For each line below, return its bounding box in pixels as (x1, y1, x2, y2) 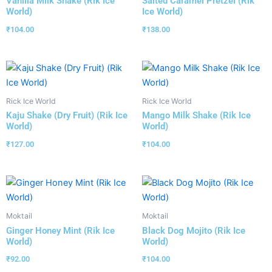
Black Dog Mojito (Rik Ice (142, 225, 245, 236)
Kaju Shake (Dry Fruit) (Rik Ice (6, 110, 127, 121)
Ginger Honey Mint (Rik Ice (6, 225, 115, 236)
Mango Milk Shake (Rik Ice (142, 110, 251, 121)
